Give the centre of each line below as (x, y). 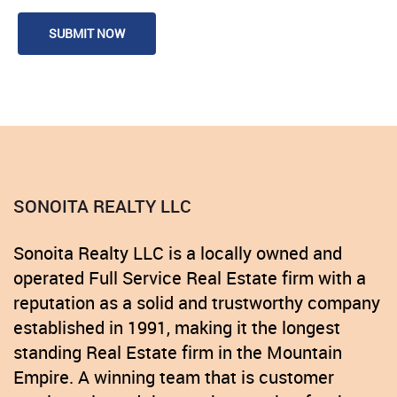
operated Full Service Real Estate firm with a (190, 278)
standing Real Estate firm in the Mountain (178, 353)
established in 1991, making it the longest (177, 328)
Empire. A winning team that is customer (174, 378)
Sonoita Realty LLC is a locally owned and (178, 253)
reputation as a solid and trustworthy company (197, 303)
